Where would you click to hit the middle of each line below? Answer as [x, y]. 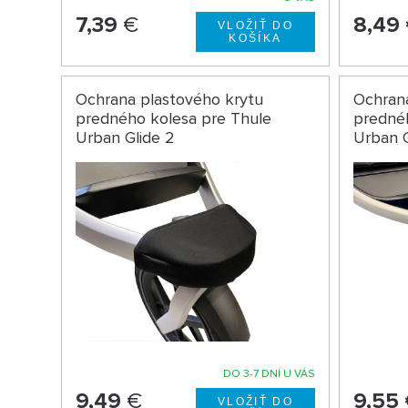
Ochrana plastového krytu [170, 99]
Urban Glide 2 [126, 137]
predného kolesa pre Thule [174, 118]
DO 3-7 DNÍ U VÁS [270, 374]
